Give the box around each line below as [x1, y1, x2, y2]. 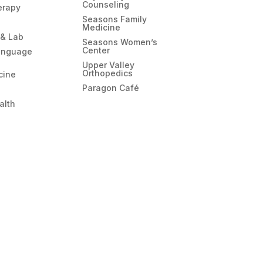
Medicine [82, 22, 121, 32]
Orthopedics [82, 68, 133, 78]
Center [82, 45, 110, 55]
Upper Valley [82, 59, 135, 70]
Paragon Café [82, 82, 140, 93]
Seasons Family [82, 14, 147, 24]
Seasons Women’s [82, 36, 158, 47]
